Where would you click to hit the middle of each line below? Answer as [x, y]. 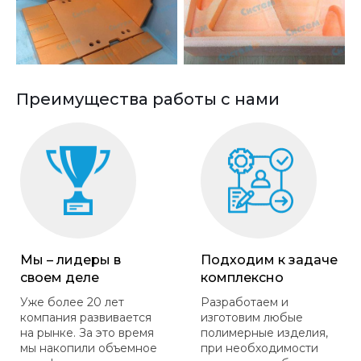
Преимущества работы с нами [148, 99]
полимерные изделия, [264, 332]
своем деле [60, 277]
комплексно [242, 277]
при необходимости [259, 348]
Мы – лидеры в [71, 259]
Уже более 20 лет [72, 302]
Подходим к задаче [269, 259]
